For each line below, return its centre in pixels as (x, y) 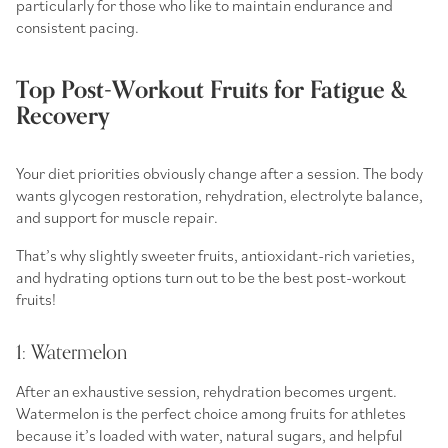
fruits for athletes (348, 412)
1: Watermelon (71, 352)
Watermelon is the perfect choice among (153, 412)
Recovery (63, 116)
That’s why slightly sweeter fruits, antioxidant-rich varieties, (215, 254)
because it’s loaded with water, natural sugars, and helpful (209, 434)
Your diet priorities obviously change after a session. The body (219, 172)
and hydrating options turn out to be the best (166, 276)
